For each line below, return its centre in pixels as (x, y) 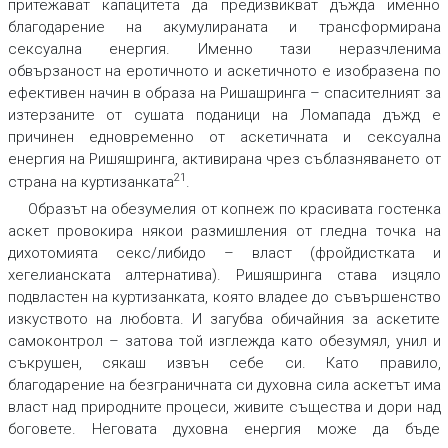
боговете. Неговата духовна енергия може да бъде (224, 429)
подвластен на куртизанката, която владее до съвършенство (224, 297)
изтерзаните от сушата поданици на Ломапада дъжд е (224, 115)
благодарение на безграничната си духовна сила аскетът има (224, 385)
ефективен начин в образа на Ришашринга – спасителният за (224, 93)
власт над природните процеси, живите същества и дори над (224, 407)
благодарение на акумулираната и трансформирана (224, 27)
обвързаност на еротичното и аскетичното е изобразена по (224, 71)
